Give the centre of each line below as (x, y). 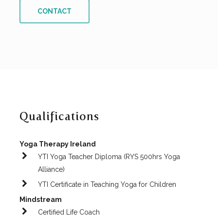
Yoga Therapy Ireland (58, 144)
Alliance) (52, 170)
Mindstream (41, 200)
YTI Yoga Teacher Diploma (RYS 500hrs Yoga (109, 157)
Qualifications (60, 117)
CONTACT (55, 11)
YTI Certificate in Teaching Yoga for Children (107, 185)
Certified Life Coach (69, 212)
